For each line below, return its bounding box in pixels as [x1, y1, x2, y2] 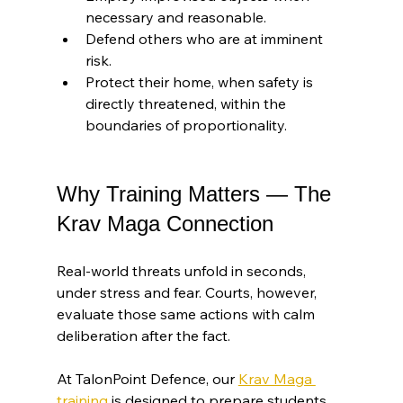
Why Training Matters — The [56, 182, 337, 207]
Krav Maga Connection [56, 211, 273, 237]
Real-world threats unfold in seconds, [56, 262, 309, 281]
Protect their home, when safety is [85, 73, 317, 92]
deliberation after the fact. [56, 327, 230, 345]
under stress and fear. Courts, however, [56, 283, 320, 302]
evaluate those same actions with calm [56, 305, 318, 324]
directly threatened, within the [85, 94, 290, 113]
